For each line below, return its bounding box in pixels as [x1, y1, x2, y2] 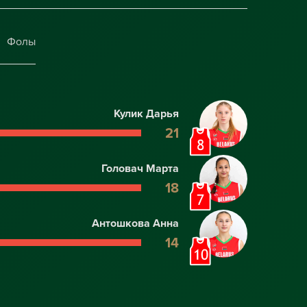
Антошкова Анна [92, 217, 179, 230]
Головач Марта [101, 162, 179, 175]
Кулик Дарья [114, 107, 179, 121]
